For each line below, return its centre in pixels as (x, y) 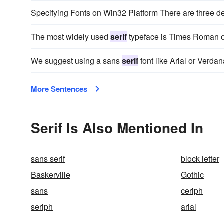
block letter (200, 159)
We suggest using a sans (76, 61)
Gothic (192, 175)
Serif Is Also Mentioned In (117, 128)
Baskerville (51, 175)
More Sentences (59, 89)
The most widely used (71, 37)
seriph (42, 207)
